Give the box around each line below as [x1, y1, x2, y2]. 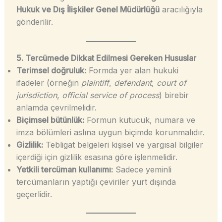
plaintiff [81, 77, 109, 88]
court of [156, 77, 186, 88]
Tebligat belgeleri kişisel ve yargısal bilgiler [43, 139, 203, 150]
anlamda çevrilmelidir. [16, 102, 97, 112]
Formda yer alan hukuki [86, 65, 178, 75]
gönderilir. [16, 17, 53, 27]
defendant [113, 77, 152, 88]
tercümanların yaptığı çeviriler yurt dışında [16, 176, 176, 187]
